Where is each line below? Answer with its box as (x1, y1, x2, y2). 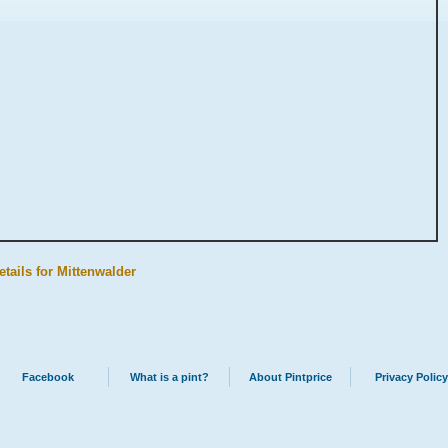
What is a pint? (129, 371, 209, 383)
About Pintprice (248, 371, 332, 383)
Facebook (22, 371, 74, 383)
